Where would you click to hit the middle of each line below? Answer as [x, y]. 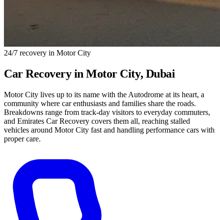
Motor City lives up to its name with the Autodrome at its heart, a [104, 94]
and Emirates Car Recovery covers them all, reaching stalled [97, 121]
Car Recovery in [45, 73]
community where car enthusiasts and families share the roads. [100, 103]
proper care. [22, 138]
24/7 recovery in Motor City [47, 53]
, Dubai [158, 73]
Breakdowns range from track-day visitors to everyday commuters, [107, 112]
